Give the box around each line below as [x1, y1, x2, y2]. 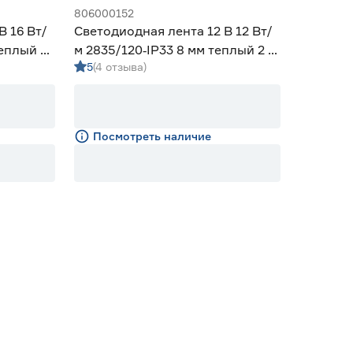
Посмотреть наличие [93, 129, 211, 143]
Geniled [74, 61, 120, 76]
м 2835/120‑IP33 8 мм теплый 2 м [74, 42, 277, 58]
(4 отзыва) [93, 60, 147, 73]
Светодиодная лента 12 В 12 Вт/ [74, 23, 273, 39]
